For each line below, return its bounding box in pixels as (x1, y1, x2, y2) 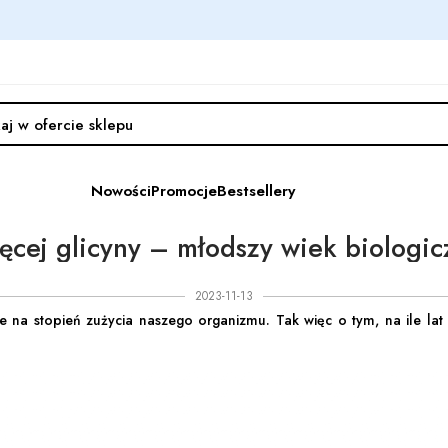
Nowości (91, 179, 151, 202)
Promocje (151, 179, 217, 202)
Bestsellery (217, 179, 295, 202)
